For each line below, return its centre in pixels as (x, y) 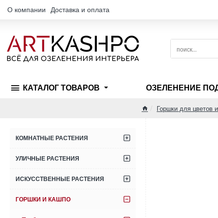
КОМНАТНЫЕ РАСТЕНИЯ (52, 138)
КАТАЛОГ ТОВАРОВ (61, 88)
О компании (27, 9)
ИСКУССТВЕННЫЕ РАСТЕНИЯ (60, 179)
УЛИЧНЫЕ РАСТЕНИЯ (47, 159)
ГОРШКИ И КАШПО (43, 200)
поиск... (180, 52)
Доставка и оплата (80, 9)
